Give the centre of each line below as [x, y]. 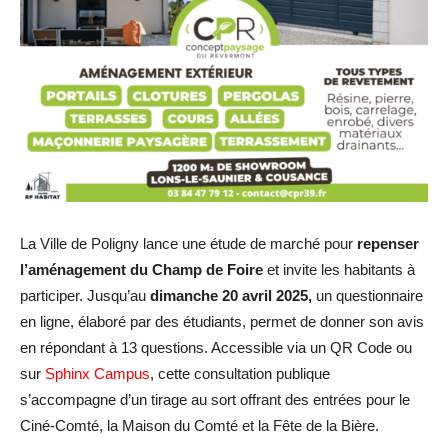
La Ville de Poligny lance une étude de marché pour [188, 244]
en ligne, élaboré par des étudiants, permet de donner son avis [222, 322]
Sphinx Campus [97, 374]
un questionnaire [367, 296]
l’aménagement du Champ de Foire [143, 270]
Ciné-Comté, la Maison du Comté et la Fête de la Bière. [199, 426]
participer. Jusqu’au [85, 296]
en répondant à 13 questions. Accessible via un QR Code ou [216, 348]
